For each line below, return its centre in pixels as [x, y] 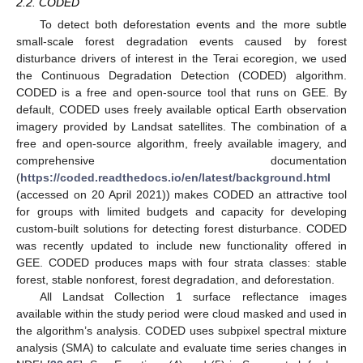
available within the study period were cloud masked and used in [181, 313]
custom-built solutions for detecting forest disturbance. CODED [181, 228]
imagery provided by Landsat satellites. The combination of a [181, 126]
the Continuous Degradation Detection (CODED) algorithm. [181, 75]
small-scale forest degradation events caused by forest [181, 41]
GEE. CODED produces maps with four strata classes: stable [181, 262]
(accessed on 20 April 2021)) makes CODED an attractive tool [181, 194]
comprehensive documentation [181, 160]
